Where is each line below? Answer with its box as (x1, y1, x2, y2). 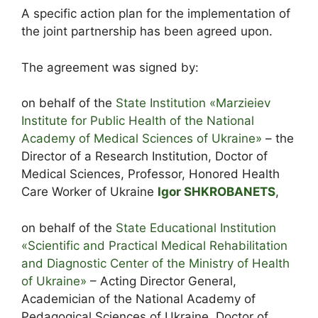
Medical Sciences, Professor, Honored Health (21, 167, 280, 182)
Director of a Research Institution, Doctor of (21, 149, 268, 164)
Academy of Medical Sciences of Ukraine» (21, 131, 262, 146)
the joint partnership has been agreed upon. (21, 24, 273, 39)
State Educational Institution (116, 220, 276, 235)
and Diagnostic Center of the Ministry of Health (21, 256, 290, 270)
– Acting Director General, (87, 273, 236, 288)
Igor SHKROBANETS (158, 185, 275, 199)
